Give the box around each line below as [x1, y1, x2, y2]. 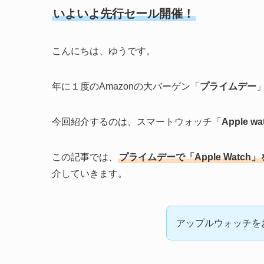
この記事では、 [52, 151, 118, 162]
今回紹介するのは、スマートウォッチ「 [52, 116, 222, 127]
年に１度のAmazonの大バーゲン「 [52, 81, 200, 91]
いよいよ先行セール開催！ [53, 6, 194, 20]
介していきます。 [52, 168, 127, 179]
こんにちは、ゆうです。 [52, 45, 156, 56]
